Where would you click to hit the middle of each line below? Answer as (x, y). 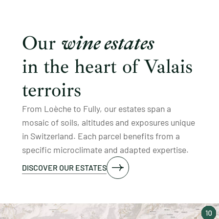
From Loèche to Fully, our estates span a (96, 108)
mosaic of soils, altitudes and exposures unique (108, 122)
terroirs (51, 90)
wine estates (108, 43)
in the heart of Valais (107, 66)
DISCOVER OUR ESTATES (64, 167)
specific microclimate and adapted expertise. (105, 149)
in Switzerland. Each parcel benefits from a (101, 136)
